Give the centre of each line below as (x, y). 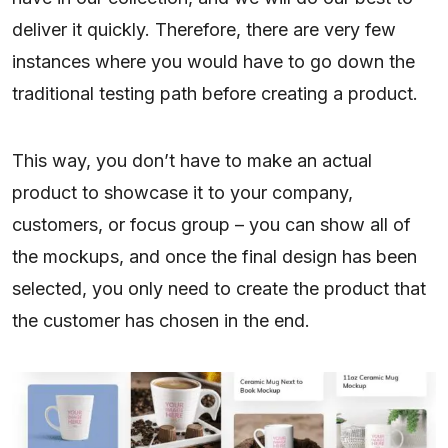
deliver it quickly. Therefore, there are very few (204, 30)
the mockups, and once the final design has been (214, 257)
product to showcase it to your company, (182, 193)
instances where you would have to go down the (213, 62)
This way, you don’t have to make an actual (192, 161)
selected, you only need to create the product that (219, 289)
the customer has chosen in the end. (163, 321)
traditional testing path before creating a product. (217, 94)
